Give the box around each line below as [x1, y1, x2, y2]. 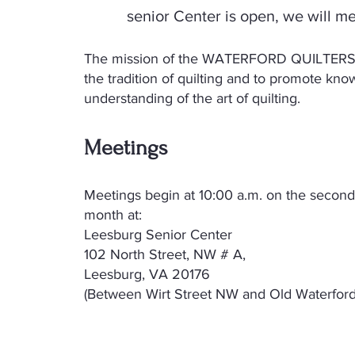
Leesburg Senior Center [84, 227, 232, 242]
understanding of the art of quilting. [84, 90, 300, 106]
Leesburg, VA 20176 [84, 266, 210, 282]
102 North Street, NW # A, [84, 246, 246, 262]
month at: [84, 207, 142, 223]
